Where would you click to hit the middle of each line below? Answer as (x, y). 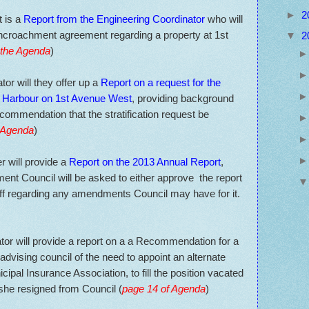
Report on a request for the (161, 82)
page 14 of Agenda (164, 288)
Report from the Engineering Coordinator (116, 19)
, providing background (183, 98)
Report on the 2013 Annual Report (145, 161)
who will (225, 19)
